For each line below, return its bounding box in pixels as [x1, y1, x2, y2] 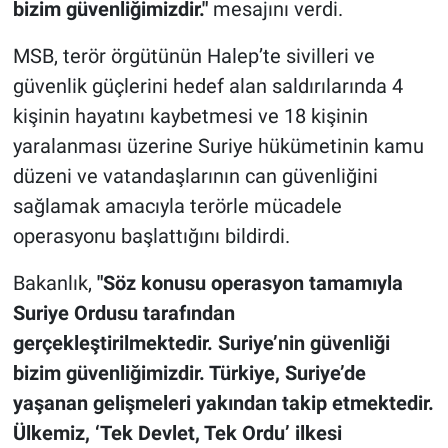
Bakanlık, [12, 270, 92, 295]
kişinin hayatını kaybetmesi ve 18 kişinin [12, 103, 368, 128]
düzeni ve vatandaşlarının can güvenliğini [12, 163, 378, 188]
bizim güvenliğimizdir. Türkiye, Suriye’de [12, 360, 366, 385]
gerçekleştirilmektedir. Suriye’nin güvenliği [12, 330, 390, 355]
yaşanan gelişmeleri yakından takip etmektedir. [12, 390, 434, 415]
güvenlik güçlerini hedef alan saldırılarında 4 [12, 73, 403, 98]
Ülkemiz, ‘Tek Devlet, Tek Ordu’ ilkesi [12, 420, 342, 445]
